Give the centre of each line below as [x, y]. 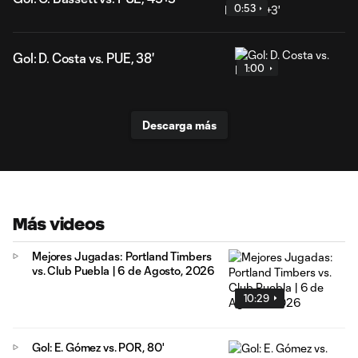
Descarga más [179, 125]
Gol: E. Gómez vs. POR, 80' [98, 347]
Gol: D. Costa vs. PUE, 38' [84, 58]
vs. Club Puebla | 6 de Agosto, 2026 [124, 270]
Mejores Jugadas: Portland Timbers [122, 256]
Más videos [59, 224]
